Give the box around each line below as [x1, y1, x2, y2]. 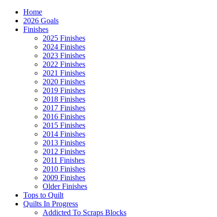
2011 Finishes [43, 156, 85, 164]
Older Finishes [43, 182, 87, 190]
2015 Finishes [43, 121, 85, 129]
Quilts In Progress [23, 200, 78, 208]
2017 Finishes [43, 104, 85, 112]
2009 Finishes [43, 173, 85, 182]
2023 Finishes [43, 51, 85, 60]
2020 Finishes [43, 77, 85, 86]
